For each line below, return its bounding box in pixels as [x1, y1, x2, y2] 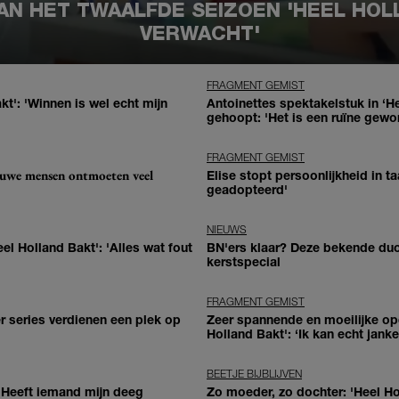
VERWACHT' [139, 21, 260, 45]
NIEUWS [207, 223, 247, 237]
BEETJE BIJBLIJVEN [207, 367, 302, 381]
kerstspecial [207, 254, 281, 270]
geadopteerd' [207, 182, 288, 198]
